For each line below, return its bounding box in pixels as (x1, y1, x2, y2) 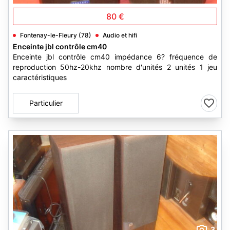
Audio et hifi (103, 31, 137, 39)
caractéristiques (13, 73, 67, 82)
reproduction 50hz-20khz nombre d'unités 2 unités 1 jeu (13, 63, 217, 71)
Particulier (29, 99, 63, 107)
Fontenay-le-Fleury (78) (20, 31, 91, 39)
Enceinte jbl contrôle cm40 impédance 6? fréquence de (13, 52, 217, 61)
